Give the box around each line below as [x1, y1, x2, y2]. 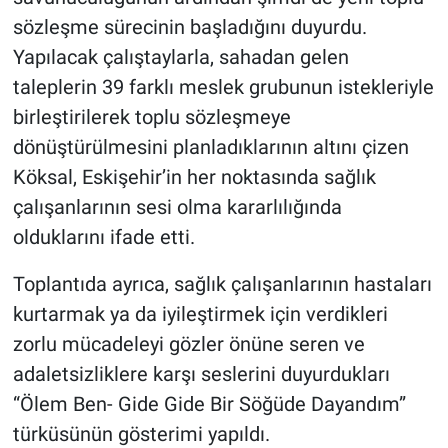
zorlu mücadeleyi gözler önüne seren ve [12, 331, 365, 356]
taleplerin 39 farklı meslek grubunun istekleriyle [12, 74, 434, 99]
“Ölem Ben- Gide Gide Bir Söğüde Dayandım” [12, 391, 406, 416]
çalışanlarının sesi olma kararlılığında [12, 194, 342, 219]
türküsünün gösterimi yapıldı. [12, 421, 270, 446]
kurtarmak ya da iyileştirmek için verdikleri [12, 301, 388, 326]
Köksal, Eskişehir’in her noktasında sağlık [12, 164, 376, 189]
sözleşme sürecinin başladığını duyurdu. [12, 14, 367, 39]
